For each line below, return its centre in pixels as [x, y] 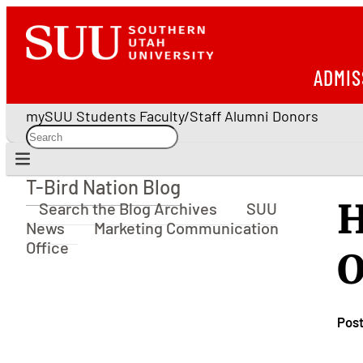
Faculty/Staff [180, 116]
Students [106, 116]
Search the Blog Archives [128, 208]
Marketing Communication [186, 228]
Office [47, 247]
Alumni [247, 116]
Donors [295, 116]
